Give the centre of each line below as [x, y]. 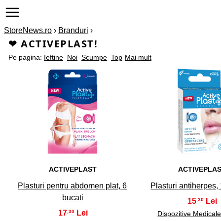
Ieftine [54, 57]
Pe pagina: [26, 57]
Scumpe [94, 57]
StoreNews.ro [28, 30]
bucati [73, 197]
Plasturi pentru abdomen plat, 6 [72, 185]
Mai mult [138, 57]
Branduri [73, 30]
